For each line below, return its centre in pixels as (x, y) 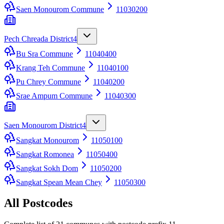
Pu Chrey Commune (48, 81)
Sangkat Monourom (47, 140)
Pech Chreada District (38, 38)
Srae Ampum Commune (54, 95)
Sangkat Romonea (45, 154)
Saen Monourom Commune (60, 9)
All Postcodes (38, 203)
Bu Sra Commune (44, 53)
